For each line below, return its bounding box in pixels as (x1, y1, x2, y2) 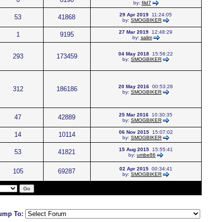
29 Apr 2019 (119, 12, 149, 17)
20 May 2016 (118, 84, 149, 89)
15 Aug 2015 (118, 147, 149, 152)
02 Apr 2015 (119, 166, 149, 171)
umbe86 (137, 152, 156, 158)
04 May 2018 (118, 51, 149, 56)
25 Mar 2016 (119, 112, 149, 117)
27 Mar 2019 (119, 29, 149, 35)
